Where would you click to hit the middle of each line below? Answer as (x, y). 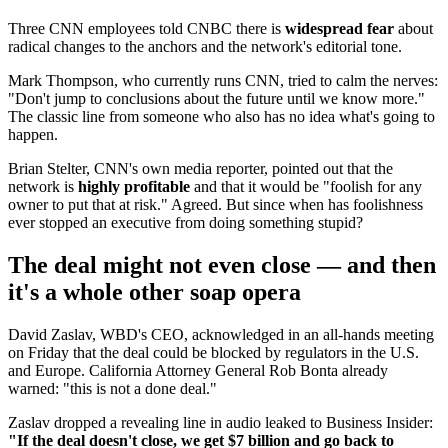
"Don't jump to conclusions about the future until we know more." (216, 99)
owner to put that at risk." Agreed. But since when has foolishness (215, 205)
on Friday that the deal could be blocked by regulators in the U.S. (213, 352)
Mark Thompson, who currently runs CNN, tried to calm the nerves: (223, 81)
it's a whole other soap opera (154, 292)
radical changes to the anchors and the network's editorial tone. (205, 47)
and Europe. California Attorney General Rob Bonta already (198, 370)
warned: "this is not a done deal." (112, 388)
